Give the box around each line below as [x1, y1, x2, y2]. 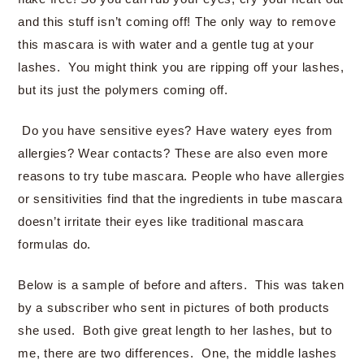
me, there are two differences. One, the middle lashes [18, 346, 337, 360]
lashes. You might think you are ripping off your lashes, [18, 60, 344, 74]
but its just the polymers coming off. [18, 83, 228, 97]
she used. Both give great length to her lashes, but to [18, 323, 332, 337]
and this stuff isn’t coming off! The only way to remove [18, 15, 336, 28]
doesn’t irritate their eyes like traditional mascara [18, 214, 304, 228]
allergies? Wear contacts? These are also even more [18, 146, 328, 160]
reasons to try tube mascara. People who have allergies [18, 169, 345, 183]
